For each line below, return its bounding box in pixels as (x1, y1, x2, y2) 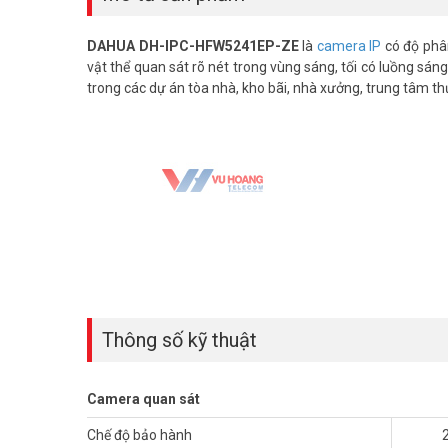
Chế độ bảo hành (87, 426, 192, 443)
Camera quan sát (87, 390, 200, 407)
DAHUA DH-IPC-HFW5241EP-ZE (87, 37, 299, 54)
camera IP (316, 37, 381, 54)
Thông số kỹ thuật (102, 327, 257, 352)
